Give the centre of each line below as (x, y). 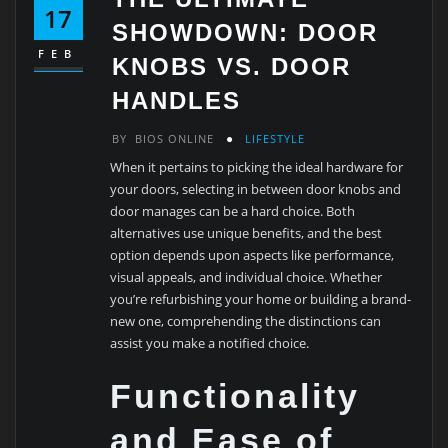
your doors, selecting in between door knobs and (256, 188)
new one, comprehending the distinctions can (246, 320)
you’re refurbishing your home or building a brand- (261, 298)
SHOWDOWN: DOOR (245, 33)
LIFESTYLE (275, 138)
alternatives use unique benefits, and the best (246, 232)
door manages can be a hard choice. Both (233, 210)
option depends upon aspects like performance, (252, 254)
